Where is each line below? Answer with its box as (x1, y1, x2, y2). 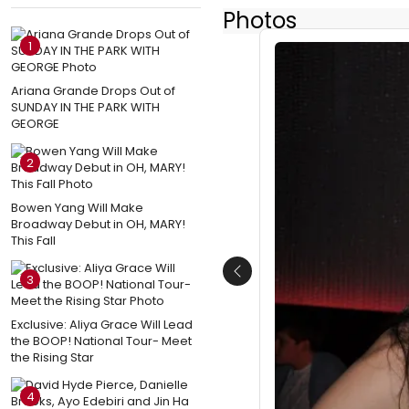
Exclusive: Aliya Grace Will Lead (11, 315, 193, 333)
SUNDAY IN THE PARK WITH (11, 98, 160, 116)
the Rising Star (11, 348, 94, 366)
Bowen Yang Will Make (11, 198, 143, 216)
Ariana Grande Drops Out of (11, 81, 175, 100)
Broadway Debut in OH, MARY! (11, 215, 185, 233)
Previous (236, 270, 297, 292)
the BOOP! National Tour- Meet (11, 331, 192, 350)
